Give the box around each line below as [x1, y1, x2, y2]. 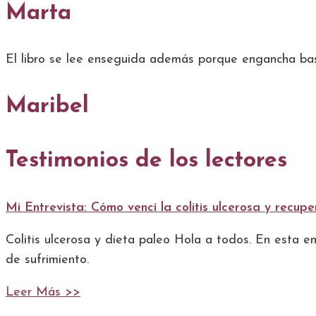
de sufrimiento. [6, 253, 89, 267]
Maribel [6, 95, 89, 118]
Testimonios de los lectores [6, 150, 287, 173]
